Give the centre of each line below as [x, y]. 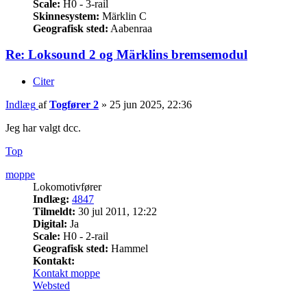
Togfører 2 [74, 105]
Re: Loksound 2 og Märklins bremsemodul [126, 55]
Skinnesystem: [66, 16]
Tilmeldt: [54, 212]
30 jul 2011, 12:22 [116, 212]
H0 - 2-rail [84, 236]
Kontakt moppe [66, 273]
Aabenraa [130, 28]
